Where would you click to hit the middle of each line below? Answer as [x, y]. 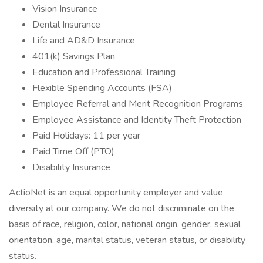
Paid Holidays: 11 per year [86, 136]
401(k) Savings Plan [74, 56]
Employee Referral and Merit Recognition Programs [138, 104]
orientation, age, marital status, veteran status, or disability [127, 240]
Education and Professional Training [104, 72]
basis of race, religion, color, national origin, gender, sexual [125, 224]
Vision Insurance [65, 9]
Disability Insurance [71, 167]
